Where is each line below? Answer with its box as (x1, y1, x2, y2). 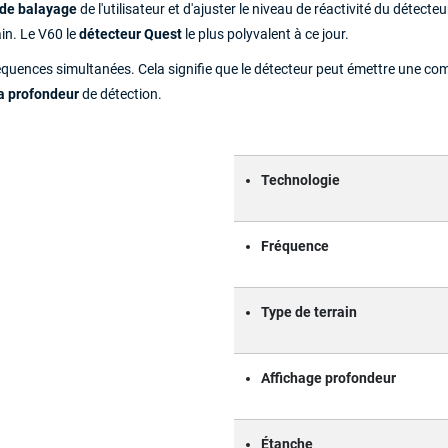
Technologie (261, 171, 340, 189)
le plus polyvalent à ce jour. (182, 25, 349, 43)
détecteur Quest (79, 25, 182, 43)
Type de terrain (261, 303, 357, 321)
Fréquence (261, 237, 329, 255)
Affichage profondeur (261, 369, 396, 387)
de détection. (79, 85, 162, 103)
